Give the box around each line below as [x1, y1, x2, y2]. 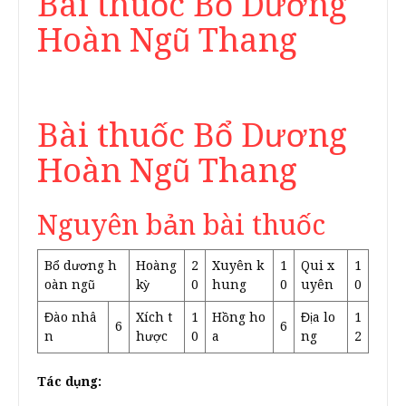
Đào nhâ [44, 310, 97, 325]
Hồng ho [212, 310, 266, 325]
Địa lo [301, 310, 335, 325]
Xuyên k [212, 258, 264, 274]
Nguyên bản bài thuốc [37, 209, 325, 242]
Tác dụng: [37, 374, 101, 390]
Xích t [136, 310, 172, 325]
